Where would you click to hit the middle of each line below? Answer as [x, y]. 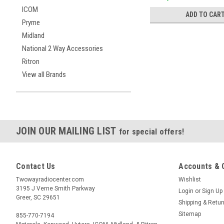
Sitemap [190, 214]
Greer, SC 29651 [38, 197]
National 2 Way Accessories [62, 48]
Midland [33, 35]
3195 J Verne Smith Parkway [55, 188]
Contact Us [36, 166]
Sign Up [212, 191]
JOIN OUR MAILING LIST [67, 131]
